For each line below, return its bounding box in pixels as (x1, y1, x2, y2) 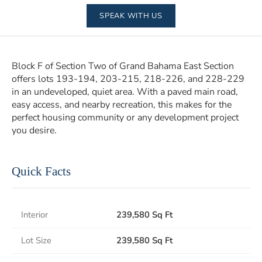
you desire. (12, 124, 57, 137)
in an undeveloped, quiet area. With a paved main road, (12, 85, 238, 98)
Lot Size (21, 235, 51, 246)
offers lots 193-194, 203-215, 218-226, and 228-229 (12, 73, 244, 85)
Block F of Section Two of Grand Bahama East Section (12, 60, 234, 73)
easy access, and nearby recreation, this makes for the (12, 98, 232, 111)
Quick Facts (12, 164, 71, 178)
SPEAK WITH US (99, 11, 163, 21)
